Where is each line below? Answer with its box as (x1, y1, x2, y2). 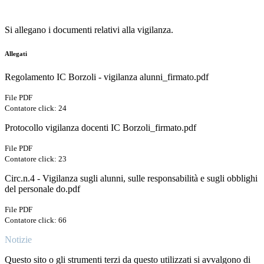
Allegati (5, 50, 27, 58)
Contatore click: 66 (5, 216, 67, 225)
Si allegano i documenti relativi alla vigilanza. (5, 25, 173, 35)
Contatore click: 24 (5, 104, 67, 113)
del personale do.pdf (5, 184, 80, 194)
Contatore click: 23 (5, 154, 67, 164)
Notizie (5, 235, 32, 245)
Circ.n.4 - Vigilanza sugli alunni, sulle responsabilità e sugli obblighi (5, 173, 258, 184)
